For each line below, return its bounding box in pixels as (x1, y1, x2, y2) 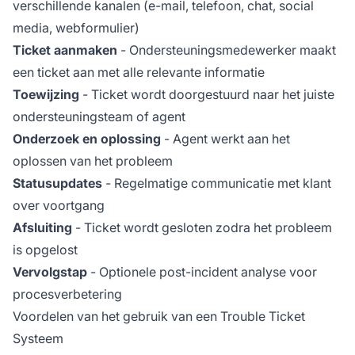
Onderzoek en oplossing (13, 130, 161, 147)
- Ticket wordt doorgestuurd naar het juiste (79, 86, 334, 102)
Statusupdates (13, 174, 102, 191)
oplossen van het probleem (13, 152, 173, 169)
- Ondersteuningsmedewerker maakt (117, 41, 336, 58)
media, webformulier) (13, 19, 139, 36)
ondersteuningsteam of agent (13, 108, 185, 124)
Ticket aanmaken (13, 41, 117, 58)
